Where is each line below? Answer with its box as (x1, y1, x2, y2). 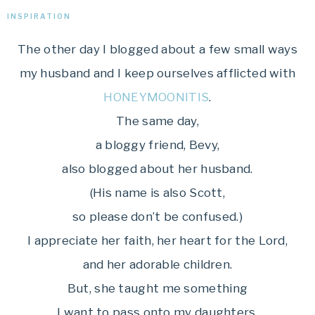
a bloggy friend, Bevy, (95, 138, 220, 152)
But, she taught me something (67, 281, 248, 295)
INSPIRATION (7, 12, 71, 20)
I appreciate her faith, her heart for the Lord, (27, 233, 288, 247)
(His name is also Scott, (89, 186, 226, 200)
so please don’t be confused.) (72, 210, 243, 224)
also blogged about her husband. (62, 162, 253, 176)
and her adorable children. (82, 257, 233, 271)
